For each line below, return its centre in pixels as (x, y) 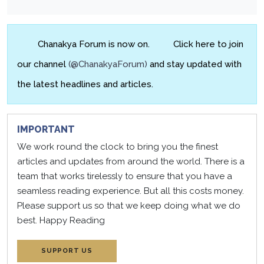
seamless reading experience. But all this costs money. (131, 191)
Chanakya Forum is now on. (94, 44)
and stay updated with (194, 64)
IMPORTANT (46, 129)
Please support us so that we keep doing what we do (129, 205)
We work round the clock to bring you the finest (118, 146)
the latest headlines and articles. (85, 84)
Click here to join (207, 44)
